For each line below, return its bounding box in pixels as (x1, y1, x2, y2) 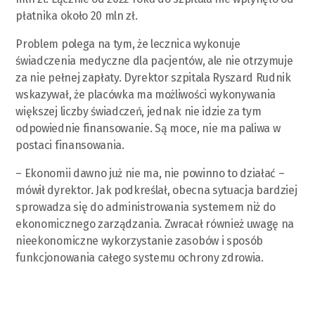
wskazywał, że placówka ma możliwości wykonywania (15, 87, 276, 101)
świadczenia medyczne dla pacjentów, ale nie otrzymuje (15, 53, 293, 67)
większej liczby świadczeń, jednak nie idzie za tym (15, 104, 262, 118)
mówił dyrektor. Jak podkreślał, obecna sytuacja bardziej (15, 183, 297, 197)
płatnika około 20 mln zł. (15, 8, 138, 22)
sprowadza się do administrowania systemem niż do (15, 200, 276, 214)
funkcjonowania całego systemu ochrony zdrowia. (15, 250, 264, 264)
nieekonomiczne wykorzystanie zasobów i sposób (15, 233, 264, 247)
